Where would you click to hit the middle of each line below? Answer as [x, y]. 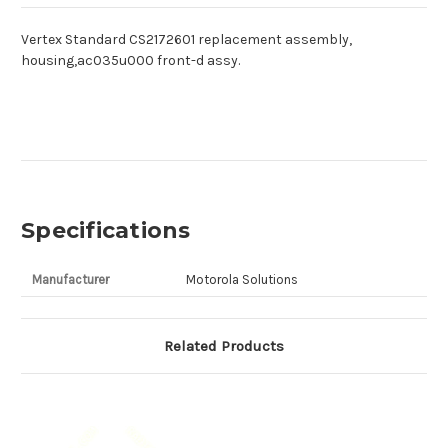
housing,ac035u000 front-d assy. [130, 61]
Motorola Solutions [241, 280]
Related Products [224, 346]
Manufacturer [70, 280]
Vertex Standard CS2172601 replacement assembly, [186, 40]
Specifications [106, 231]
